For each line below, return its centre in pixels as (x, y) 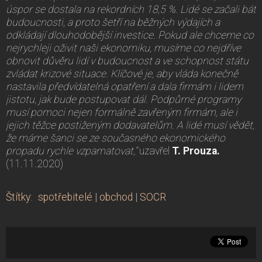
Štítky (18, 197)
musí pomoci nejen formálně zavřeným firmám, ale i (122, 112)
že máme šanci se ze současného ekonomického (116, 138)
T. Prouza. (196, 151)
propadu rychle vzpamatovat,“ (71, 151)
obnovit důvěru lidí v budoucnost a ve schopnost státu (127, 61)
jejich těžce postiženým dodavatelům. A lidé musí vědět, (130, 125)
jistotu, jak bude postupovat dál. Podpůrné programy (123, 99)
